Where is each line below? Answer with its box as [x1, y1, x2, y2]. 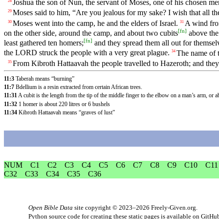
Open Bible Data [28, 203, 73, 211]
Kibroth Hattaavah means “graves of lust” [19, 109, 115, 116]
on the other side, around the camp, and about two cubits [4, 28, 178, 37]
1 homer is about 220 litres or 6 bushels [19, 100, 110, 108]
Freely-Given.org [151, 203, 196, 211]
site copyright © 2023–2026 [73, 203, 151, 211]
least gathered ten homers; [4, 39, 84, 47]
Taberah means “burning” [16, 75, 74, 82]
